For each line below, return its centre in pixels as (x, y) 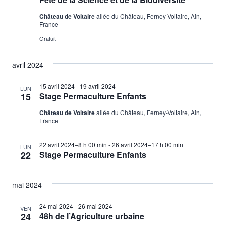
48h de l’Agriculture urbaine (92, 216)
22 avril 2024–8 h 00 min (73, 145)
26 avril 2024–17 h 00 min (148, 145)
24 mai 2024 (56, 206)
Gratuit (47, 38)
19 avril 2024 (98, 86)
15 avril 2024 (57, 86)
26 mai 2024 (95, 206)
